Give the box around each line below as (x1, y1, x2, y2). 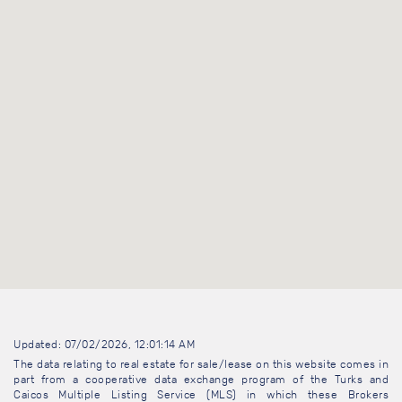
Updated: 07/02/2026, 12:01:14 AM (13, 338, 195, 352)
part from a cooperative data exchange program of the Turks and (13, 373, 389, 387)
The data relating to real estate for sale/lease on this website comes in (13, 358, 389, 371)
